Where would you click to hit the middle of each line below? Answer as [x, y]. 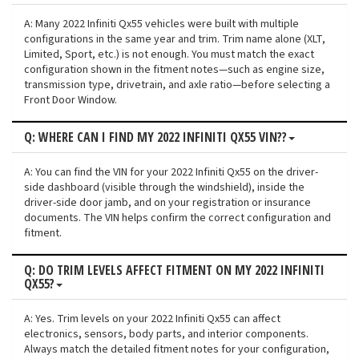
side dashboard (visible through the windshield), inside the [164, 188]
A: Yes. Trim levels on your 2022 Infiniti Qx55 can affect [152, 319]
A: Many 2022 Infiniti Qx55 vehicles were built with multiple [161, 24]
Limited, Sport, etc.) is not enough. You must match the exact [169, 55]
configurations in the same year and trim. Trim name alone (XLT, [175, 40]
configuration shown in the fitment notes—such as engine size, [174, 70]
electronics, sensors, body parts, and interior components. [166, 335]
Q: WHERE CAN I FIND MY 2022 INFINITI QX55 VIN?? [155, 137]
